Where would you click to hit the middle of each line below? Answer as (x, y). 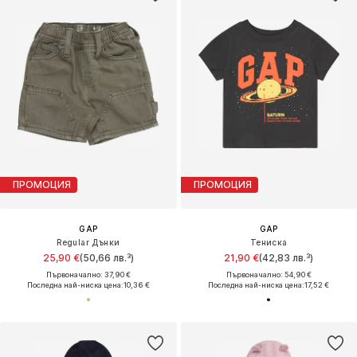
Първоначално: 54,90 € (269, 274)
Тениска (269, 242)
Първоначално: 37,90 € (88, 274)
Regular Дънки (88, 242)
